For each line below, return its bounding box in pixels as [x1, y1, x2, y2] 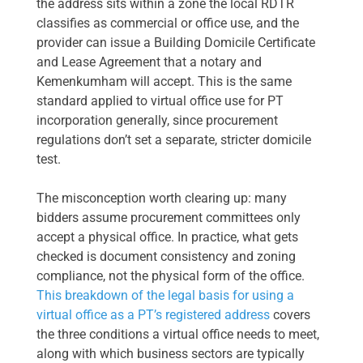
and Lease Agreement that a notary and [36, 53, 262, 70]
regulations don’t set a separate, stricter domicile [36, 131, 311, 147]
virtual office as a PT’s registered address [36, 306, 270, 322]
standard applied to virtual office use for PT [36, 92, 284, 109]
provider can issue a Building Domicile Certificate [36, 34, 315, 50]
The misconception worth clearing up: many [36, 190, 287, 206]
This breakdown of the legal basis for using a [36, 287, 294, 303]
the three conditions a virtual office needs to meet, [36, 326, 319, 342]
